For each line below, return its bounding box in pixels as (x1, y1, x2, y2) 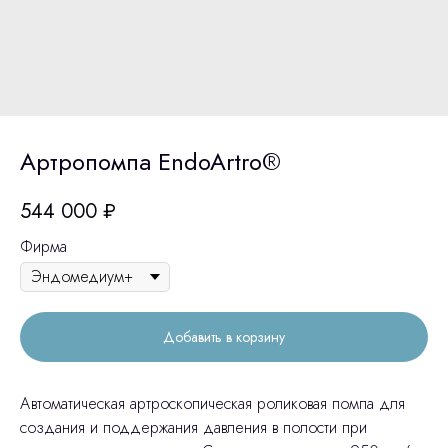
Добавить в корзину (163, 326, 285, 347)
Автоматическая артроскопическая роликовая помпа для (20, 391, 405, 415)
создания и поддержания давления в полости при (20, 415, 367, 439)
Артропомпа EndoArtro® (20, 144, 281, 179)
